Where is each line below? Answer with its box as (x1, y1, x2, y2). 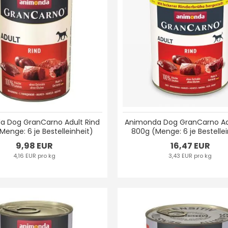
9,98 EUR (15, 140, 53, 152)
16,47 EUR (170, 140, 210, 152)
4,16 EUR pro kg (13, 152, 55, 160)
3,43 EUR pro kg (168, 152, 212, 160)
